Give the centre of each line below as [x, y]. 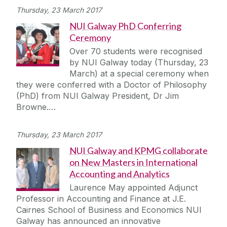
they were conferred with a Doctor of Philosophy [111, 85]
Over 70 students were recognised [136, 51]
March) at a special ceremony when [139, 74]
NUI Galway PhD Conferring [125, 26]
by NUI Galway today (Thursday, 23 [139, 63]
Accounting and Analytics [120, 174]
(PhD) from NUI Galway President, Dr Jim [98, 96]
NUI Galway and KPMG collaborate [139, 151]
